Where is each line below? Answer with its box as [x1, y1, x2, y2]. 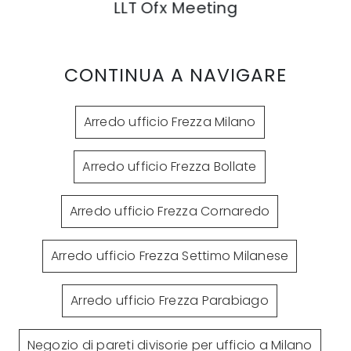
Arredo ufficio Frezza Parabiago [71, 291, 269, 309]
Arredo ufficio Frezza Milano [83, 112, 256, 131]
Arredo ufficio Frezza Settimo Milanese [50, 246, 289, 265]
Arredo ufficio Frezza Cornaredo [69, 201, 270, 220]
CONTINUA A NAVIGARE [64, 61, 287, 88]
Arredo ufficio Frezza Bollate [82, 157, 257, 175]
